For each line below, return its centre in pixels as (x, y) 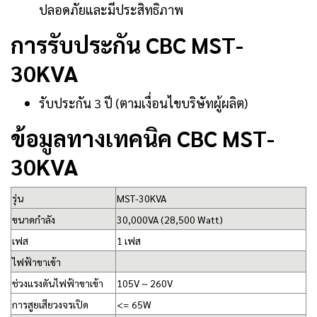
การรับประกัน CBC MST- (127, 44)
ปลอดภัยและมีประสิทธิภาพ (111, 10)
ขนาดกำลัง (34, 219)
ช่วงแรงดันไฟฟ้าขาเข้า (58, 283)
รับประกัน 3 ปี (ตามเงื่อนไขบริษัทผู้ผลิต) (143, 103)
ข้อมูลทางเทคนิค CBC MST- (143, 138)
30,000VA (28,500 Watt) (170, 219)
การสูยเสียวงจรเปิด (50, 304)
